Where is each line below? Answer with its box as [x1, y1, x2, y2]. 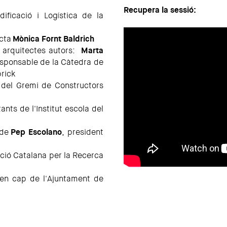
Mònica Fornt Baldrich [13, 33, 94, 45]
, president [62, 127, 103, 138]
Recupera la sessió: [124, 5, 196, 16]
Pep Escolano [11, 127, 62, 138]
